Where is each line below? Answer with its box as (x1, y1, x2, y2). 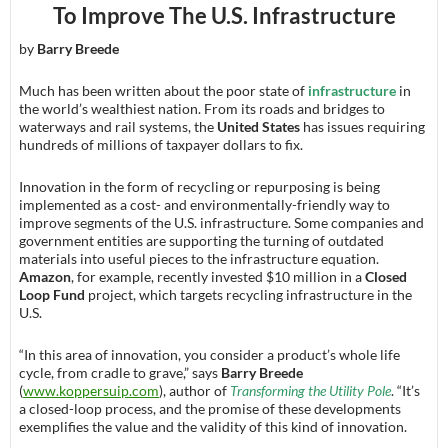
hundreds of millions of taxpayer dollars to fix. (19, 135, 303, 153)
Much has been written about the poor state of (19, 81, 308, 99)
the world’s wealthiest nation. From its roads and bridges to (19, 99, 385, 117)
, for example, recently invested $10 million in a (71, 267, 365, 285)
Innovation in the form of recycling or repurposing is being (19, 177, 380, 195)
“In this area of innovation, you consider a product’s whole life (19, 345, 400, 363)
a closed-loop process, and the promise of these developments (19, 399, 401, 417)
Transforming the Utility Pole (230, 381, 391, 399)
